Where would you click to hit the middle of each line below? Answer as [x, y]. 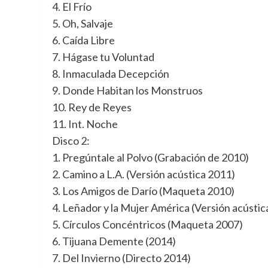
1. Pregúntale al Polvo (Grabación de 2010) [150, 158]
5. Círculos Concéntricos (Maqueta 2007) [147, 225]
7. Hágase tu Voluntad [103, 57]
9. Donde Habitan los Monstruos [127, 91]
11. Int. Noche [85, 124]
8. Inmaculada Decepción [111, 74]
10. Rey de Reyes [92, 107]
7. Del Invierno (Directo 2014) [121, 258]
